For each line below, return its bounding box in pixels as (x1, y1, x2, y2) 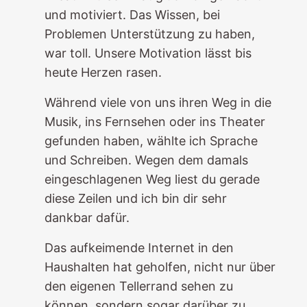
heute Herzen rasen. (44, 65, 162, 79)
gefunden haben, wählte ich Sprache (44, 134, 258, 148)
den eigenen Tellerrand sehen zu (44, 279, 233, 293)
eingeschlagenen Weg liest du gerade (44, 172, 260, 186)
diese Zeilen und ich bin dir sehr (44, 191, 227, 206)
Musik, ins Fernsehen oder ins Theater (44, 114, 265, 129)
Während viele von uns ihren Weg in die (44, 95, 271, 110)
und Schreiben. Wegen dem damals (44, 153, 248, 167)
